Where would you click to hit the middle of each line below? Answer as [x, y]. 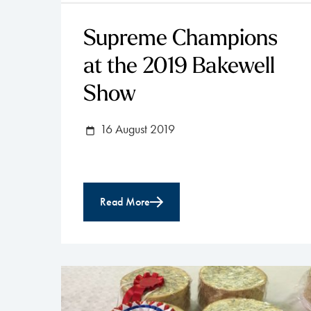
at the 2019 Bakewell [179, 67]
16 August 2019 [136, 129]
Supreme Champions [180, 39]
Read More [125, 201]
